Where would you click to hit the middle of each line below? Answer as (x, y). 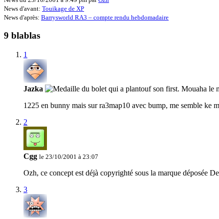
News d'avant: (23, 8)
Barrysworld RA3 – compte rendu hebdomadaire (105, 17)
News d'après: (22, 17)
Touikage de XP (63, 8)
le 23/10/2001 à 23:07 (69, 157)
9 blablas (22, 36)
